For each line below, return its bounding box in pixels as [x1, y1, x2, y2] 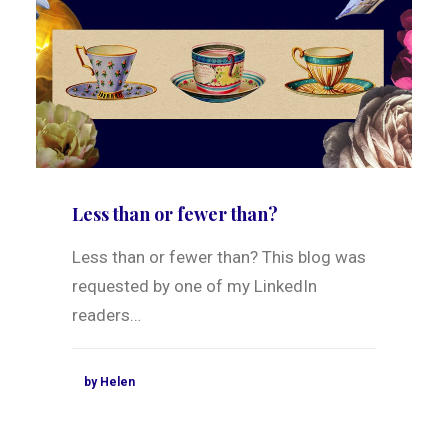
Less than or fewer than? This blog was [72, 247, 366, 268]
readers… [72, 305, 141, 326]
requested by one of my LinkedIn [72, 276, 317, 297]
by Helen [84, 375, 135, 390]
